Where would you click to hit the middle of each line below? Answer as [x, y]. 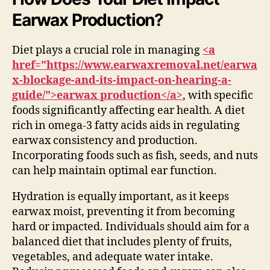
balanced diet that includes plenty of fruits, [122, 242]
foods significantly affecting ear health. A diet [128, 110]
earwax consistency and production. [105, 140]
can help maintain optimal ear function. [115, 171]
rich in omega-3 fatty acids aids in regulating [126, 125]
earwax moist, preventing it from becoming [124, 212]
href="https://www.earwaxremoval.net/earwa [135, 65]
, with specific [218, 95]
